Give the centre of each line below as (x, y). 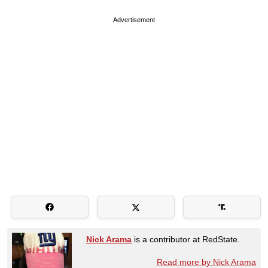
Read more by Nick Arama (206, 262)
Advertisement (134, 19)
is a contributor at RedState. (186, 239)
